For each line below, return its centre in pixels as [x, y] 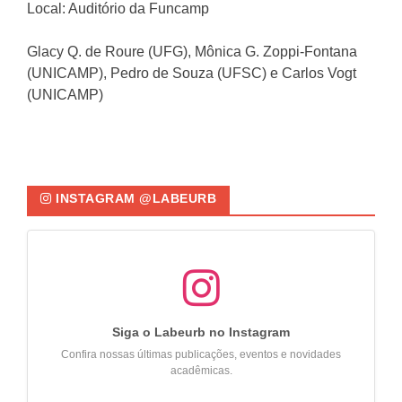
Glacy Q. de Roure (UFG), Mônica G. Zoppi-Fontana [192, 52]
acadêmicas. [201, 371]
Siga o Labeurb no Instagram [201, 332]
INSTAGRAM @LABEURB [134, 199]
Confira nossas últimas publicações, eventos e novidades [201, 355]
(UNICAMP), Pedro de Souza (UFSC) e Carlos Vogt [192, 74]
